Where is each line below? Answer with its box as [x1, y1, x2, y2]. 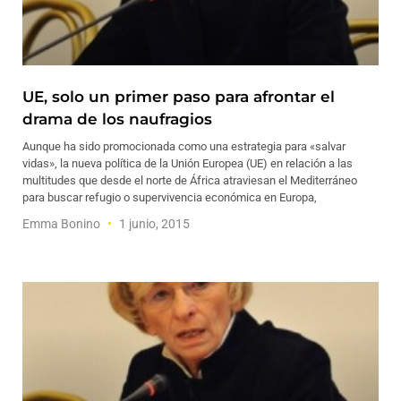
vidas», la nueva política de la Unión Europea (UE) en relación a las [22, 157, 353, 170]
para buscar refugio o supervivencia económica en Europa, [22, 191, 317, 204]
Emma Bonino [22, 217, 103, 231]
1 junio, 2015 [116, 217, 190, 231]
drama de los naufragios [22, 110, 212, 128]
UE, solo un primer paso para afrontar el [22, 88, 335, 106]
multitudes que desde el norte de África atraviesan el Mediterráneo [22, 174, 357, 187]
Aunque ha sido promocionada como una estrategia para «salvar [22, 140, 346, 153]
